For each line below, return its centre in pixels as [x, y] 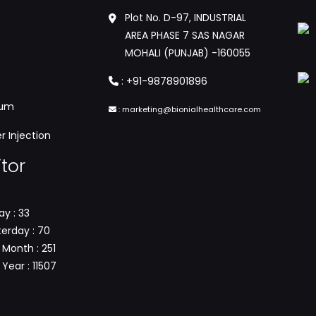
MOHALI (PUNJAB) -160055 [188, 53]
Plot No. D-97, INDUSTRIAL [186, 18]
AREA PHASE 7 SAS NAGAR [185, 35]
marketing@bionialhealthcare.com [192, 109]
